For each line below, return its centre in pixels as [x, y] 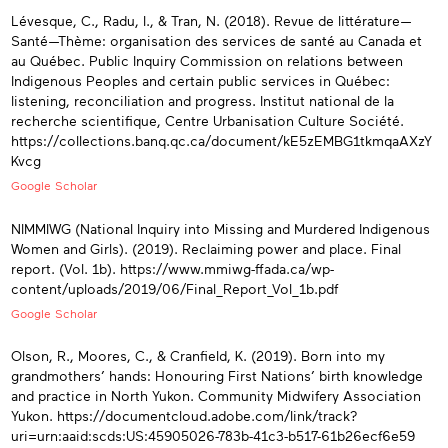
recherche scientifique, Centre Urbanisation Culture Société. [207, 121]
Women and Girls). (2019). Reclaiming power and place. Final [206, 248]
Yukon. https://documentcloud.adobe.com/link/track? [184, 416]
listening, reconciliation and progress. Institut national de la [202, 101]
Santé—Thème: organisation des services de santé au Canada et [216, 41]
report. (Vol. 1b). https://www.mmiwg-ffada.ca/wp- [172, 268]
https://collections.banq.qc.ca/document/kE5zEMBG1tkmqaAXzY [221, 141]
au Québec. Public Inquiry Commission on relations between [207, 61]
